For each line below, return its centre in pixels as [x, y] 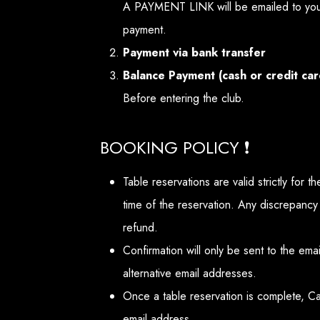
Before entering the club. [184, 99]
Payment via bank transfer [194, 53]
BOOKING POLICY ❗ [175, 148]
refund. [140, 228]
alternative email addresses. [190, 274]
